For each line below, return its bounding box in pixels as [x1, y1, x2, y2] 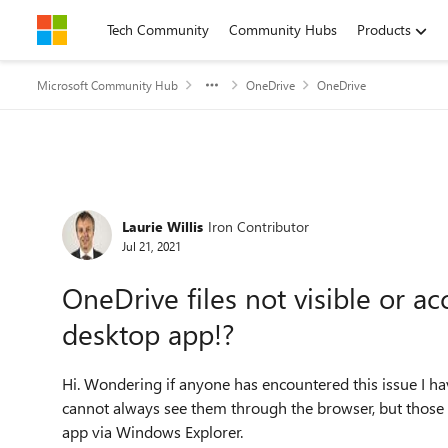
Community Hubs [229, 20, 337, 39]
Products [357, 20, 411, 39]
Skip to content [57, 20, 150, 39]
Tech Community [107, 20, 209, 39]
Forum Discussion [35, 182, 286, 225]
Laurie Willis [122, 216, 203, 236]
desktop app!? [62, 315, 235, 352]
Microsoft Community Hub [37, 77, 178, 93]
